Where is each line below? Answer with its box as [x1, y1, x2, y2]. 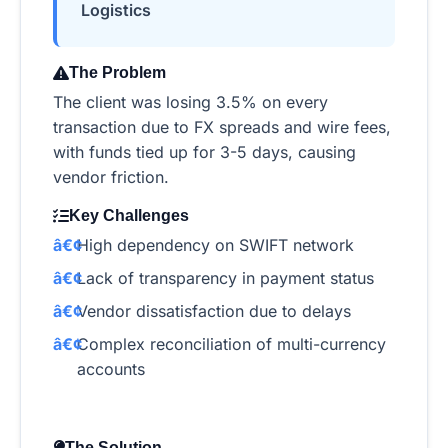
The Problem [69, 64, 166, 82]
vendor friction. [53, 167, 169, 188]
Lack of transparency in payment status [77, 268, 374, 289]
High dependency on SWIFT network [77, 235, 354, 256]
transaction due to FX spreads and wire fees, [53, 117, 391, 138]
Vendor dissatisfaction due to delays [77, 301, 351, 322]
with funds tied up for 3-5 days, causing [53, 142, 356, 163]
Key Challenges [69, 207, 189, 225]
